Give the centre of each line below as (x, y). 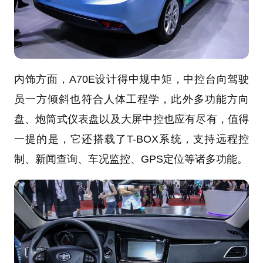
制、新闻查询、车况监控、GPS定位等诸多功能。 (131, 159)
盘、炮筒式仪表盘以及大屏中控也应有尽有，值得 (131, 119)
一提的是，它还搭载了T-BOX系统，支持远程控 (131, 139)
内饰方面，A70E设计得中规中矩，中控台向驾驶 (131, 80)
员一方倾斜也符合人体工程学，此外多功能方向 (131, 100)
